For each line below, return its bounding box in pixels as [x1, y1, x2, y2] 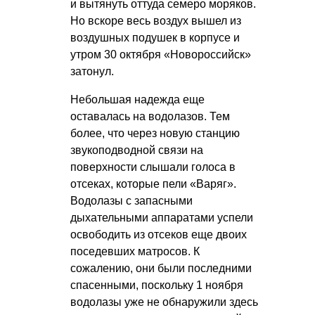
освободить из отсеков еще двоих [70, 228, 247, 240]
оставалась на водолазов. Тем [70, 110, 230, 122]
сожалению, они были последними [70, 262, 252, 274]
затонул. [70, 65, 114, 77]
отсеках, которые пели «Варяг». [70, 177, 236, 190]
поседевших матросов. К [70, 245, 200, 257]
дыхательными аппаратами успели [70, 211, 253, 224]
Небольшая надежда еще [70, 93, 205, 105]
